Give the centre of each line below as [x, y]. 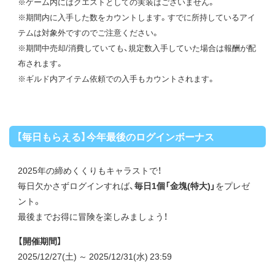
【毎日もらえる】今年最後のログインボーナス [115, 136]
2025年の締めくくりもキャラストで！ [90, 170]
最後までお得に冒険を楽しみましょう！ [93, 216]
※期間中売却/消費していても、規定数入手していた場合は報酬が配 [137, 48]
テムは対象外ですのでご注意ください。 [89, 32]
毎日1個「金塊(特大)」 [175, 185]
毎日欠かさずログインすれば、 [76, 185]
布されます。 [41, 63]
